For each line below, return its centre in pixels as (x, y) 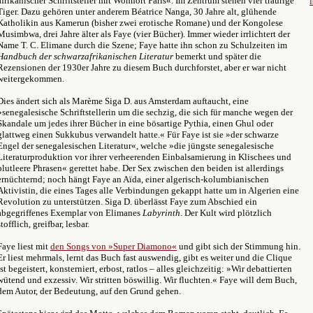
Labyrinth (161, 213)
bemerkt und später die (217, 56)
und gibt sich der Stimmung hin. (239, 246)
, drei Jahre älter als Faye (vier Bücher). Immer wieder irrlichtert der (165, 34)
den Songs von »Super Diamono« (114, 246)
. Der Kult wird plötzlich (226, 213)
